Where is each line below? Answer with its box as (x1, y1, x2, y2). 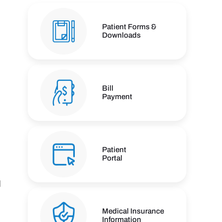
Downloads (102, 31, 141, 39)
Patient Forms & (102, 22, 157, 31)
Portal (102, 154, 122, 162)
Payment (102, 92, 132, 101)
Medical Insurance (102, 207, 164, 215)
